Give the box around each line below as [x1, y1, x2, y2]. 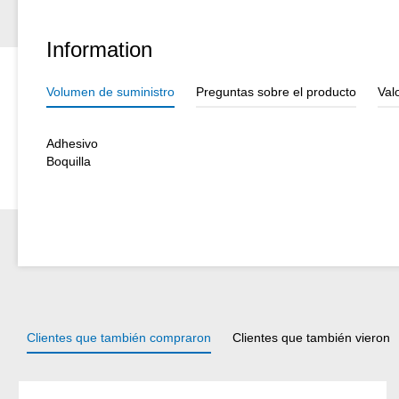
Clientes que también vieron [232, 330, 390, 346]
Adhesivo [46, 136, 98, 151]
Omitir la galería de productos [17, 382, 184, 397]
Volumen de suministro [46, 85, 175, 100]
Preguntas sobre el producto [196, 85, 356, 100]
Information [46, 37, 152, 62]
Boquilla [46, 154, 91, 169]
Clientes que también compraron [27, 330, 211, 346]
